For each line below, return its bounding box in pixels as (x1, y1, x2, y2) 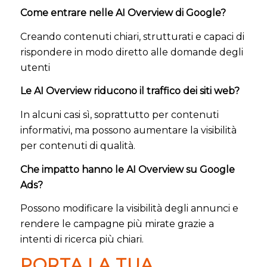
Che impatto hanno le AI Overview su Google (20, 163, 235, 175)
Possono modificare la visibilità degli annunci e (20, 203, 238, 215)
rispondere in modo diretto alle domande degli (20, 46, 243, 58)
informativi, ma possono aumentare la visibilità (20, 125, 237, 136)
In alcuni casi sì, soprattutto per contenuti (20, 109, 219, 121)
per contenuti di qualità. (20, 140, 135, 152)
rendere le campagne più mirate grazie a (20, 218, 214, 230)
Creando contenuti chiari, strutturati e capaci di (20, 30, 244, 42)
